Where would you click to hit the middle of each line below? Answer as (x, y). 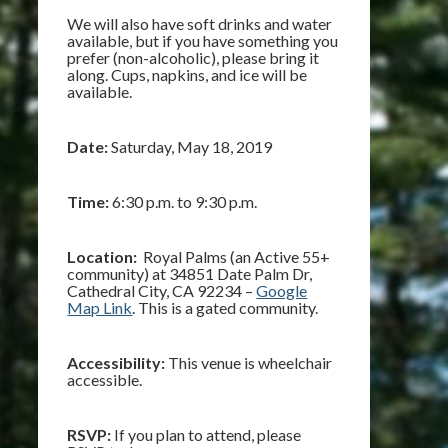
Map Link (100, 307)
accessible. (105, 379)
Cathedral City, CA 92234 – (162, 290)
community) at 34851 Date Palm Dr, (190, 273)
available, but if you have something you (203, 40)
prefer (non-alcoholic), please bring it (193, 57)
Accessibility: (116, 362)
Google (282, 290)
